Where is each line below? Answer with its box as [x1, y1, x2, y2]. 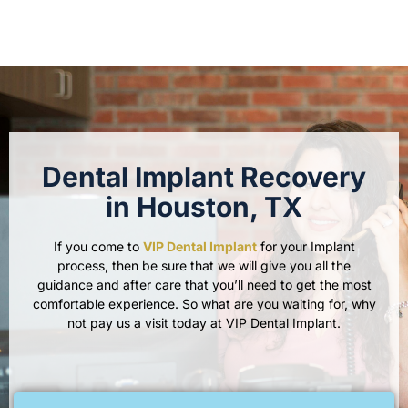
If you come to [53, 238, 143, 254]
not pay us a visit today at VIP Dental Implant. [67, 314, 341, 331]
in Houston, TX [106, 189, 302, 223]
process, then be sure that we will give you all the [57, 257, 351, 273]
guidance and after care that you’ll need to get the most [36, 276, 372, 292]
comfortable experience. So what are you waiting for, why [32, 295, 376, 311]
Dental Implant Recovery [42, 159, 366, 193]
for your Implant [256, 238, 355, 254]
